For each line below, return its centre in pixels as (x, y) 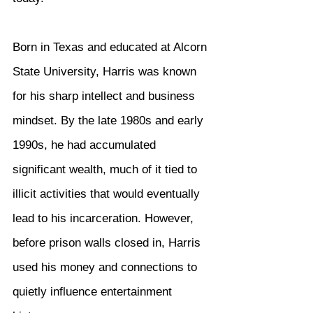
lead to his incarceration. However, (105, 218)
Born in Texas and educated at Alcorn (111, 47)
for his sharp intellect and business (105, 96)
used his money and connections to (107, 267)
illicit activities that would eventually (108, 194)
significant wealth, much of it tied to (107, 169)
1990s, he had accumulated (86, 145)
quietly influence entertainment (94, 292)
